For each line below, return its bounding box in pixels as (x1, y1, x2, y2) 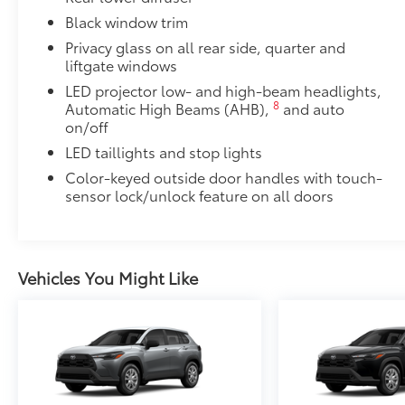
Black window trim (65, 10, 189, 32)
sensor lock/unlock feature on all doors (65, 184, 334, 205)
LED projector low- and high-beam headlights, (65, 79, 382, 100)
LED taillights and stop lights (65, 140, 263, 162)
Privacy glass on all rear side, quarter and (65, 35, 346, 57)
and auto (279, 97, 345, 118)
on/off (65, 115, 109, 137)
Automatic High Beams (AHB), (65, 97, 274, 118)
